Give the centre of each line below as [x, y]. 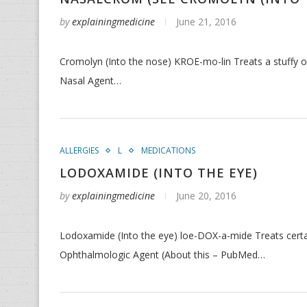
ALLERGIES [79, 150]
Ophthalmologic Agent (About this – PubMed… [162, 255]
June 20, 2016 [206, 196]
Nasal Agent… [90, 81]
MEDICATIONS [168, 150]
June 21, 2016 [206, 22]
